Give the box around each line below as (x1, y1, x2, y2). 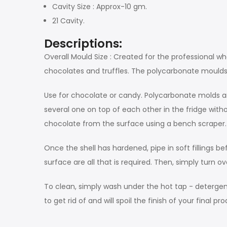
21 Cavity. (52, 16, 85, 26)
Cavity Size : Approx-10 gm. (52, 2, 147, 12)
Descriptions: (44, 35, 122, 52)
